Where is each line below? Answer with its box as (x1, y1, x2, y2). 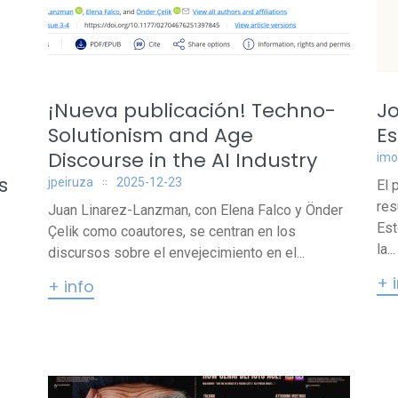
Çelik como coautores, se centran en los (48, 223, 296, 240)
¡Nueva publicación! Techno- (48, 97, 336, 124)
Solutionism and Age (48, 122, 253, 149)
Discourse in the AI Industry (48, 147, 317, 174)
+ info (48, 275, 94, 298)
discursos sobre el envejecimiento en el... (48, 244, 305, 261)
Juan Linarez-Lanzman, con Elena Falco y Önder (48, 202, 343, 219)
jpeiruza (48, 175, 93, 189)
